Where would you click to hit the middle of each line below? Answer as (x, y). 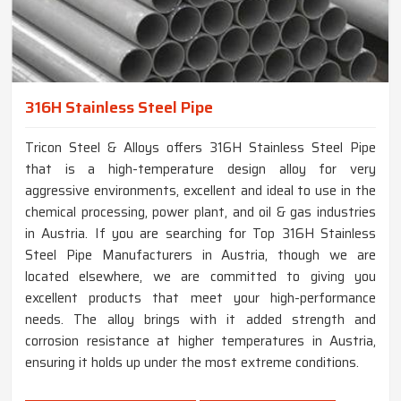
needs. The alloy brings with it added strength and (200, 320)
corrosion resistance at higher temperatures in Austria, (200, 341)
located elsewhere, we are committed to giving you (200, 277)
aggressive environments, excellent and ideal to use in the (200, 191)
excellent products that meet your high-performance (200, 299)
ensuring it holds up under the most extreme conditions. (192, 363)
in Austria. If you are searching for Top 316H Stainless (200, 234)
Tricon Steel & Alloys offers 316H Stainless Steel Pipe (200, 148)
